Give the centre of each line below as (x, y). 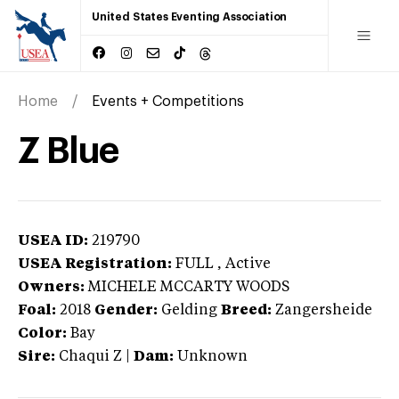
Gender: (126, 310)
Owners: (51, 287)
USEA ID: (53, 241)
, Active (244, 264)
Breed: (246, 310)
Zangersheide (324, 310)
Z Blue (68, 151)
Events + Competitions (168, 101)
